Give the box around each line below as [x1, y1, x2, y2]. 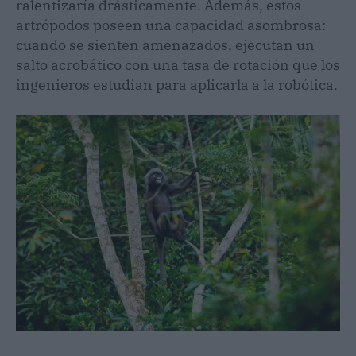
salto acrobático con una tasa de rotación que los [16, 55, 340, 74]
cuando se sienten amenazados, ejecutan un [16, 35, 315, 54]
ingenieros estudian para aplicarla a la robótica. [16, 75, 338, 94]
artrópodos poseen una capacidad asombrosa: [16, 15, 326, 34]
